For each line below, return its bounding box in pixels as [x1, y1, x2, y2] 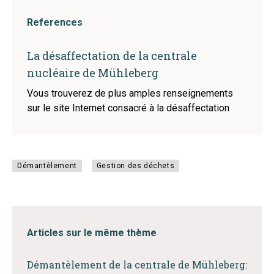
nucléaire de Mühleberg [27, 65, 158, 80]
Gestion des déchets [96, 161, 175, 170]
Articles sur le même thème [27, 227, 157, 239]
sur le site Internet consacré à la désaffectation [27, 102, 229, 114]
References [27, 17, 83, 28]
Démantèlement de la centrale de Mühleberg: [27, 258, 247, 271]
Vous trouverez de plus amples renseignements [27, 87, 233, 99]
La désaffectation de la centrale [27, 48, 197, 63]
